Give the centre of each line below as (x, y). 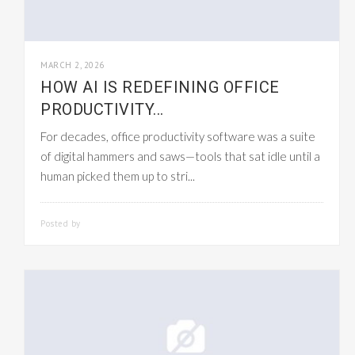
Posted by (62, 223)
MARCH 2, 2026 (73, 65)
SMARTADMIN (113, 223)
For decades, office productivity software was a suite (178, 136)
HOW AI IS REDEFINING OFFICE (160, 87)
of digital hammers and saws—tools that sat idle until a (180, 156)
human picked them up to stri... (118, 176)
